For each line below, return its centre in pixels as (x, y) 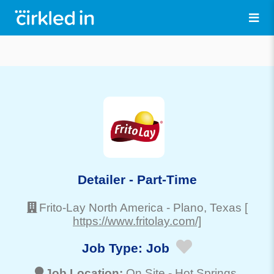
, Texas (222, 207)
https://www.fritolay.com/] (137, 221)
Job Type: (114, 248)
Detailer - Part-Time (137, 179)
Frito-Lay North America (101, 207)
